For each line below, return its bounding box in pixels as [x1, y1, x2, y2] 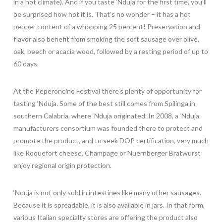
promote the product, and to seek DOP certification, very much [13, 136, 209, 145]
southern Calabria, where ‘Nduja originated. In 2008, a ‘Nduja [13, 111, 199, 120]
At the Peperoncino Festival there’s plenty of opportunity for [13, 86, 202, 95]
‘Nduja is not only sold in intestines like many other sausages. [13, 188, 201, 197]
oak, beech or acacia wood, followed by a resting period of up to [13, 47, 208, 55]
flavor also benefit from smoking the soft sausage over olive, [13, 34, 199, 43]
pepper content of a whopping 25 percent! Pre [13, 22, 158, 31]
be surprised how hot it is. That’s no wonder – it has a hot [13, 9, 191, 18]
